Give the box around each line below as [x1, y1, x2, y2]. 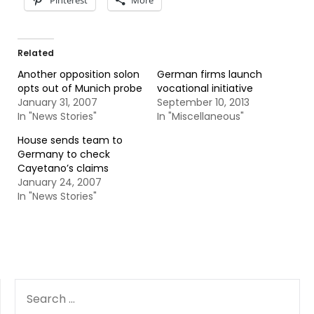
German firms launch [157, 67, 262, 81]
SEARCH [14, 279, 54, 294]
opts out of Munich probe [18, 81, 142, 95]
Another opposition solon [18, 67, 139, 81]
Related [18, 47, 54, 59]
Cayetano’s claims [18, 161, 109, 175]
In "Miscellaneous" [157, 109, 244, 123]
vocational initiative [157, 81, 253, 95]
